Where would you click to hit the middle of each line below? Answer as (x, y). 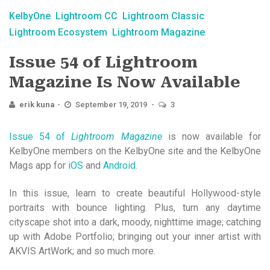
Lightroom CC (86, 16)
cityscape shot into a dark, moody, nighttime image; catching (135, 222)
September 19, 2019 (112, 104)
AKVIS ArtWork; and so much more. (82, 251)
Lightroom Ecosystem (58, 32)
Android (119, 165)
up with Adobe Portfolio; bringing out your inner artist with (135, 236)
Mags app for (39, 165)
